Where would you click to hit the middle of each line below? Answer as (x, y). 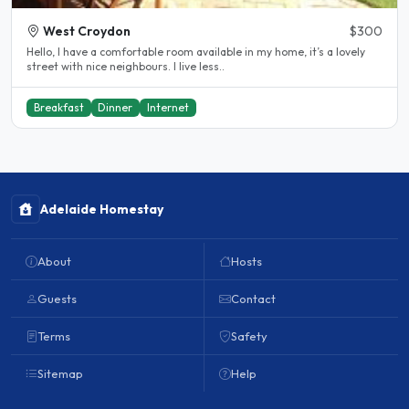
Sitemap (60, 373)
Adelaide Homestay (102, 209)
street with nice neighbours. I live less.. (126, 66)
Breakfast (58, 107)
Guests (57, 299)
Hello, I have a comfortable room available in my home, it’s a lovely (196, 51)
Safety (249, 336)
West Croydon (87, 31)
